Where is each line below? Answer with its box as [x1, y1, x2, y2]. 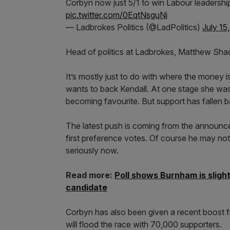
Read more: [66, 170, 114, 180]
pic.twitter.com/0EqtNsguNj [66, 10, 167, 20]
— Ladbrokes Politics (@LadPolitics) [66, 22, 202, 32]
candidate [66, 182, 107, 193]
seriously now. [66, 145, 119, 156]
